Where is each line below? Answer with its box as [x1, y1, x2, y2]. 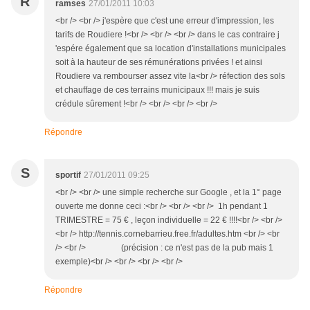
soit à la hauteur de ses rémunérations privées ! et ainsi [55, 57, 264, 67]
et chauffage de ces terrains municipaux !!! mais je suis [55, 85, 259, 95]
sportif [55, 170, 81, 180]
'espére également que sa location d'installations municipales [55, 44, 286, 53]
